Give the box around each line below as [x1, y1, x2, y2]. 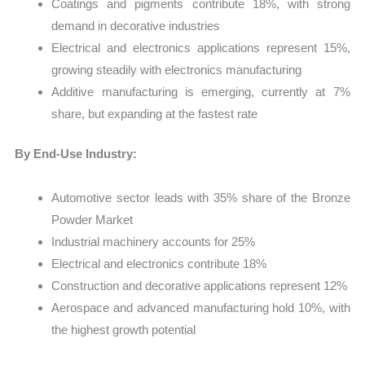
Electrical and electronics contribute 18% [51, 256, 267, 270]
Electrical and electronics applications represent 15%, [51, 40, 350, 55]
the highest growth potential [51, 322, 196, 336]
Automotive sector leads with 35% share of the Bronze [51, 190, 350, 204]
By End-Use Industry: [15, 147, 138, 161]
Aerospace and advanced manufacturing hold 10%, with [51, 300, 350, 314]
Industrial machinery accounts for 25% [51, 234, 256, 248]
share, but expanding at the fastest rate [51, 106, 258, 121]
